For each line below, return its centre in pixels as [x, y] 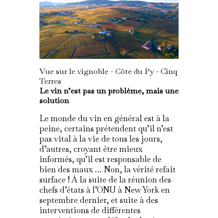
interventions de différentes [90, 210]
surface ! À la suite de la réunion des [105, 180]
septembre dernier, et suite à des [99, 200]
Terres [50, 81]
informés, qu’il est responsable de [100, 159]
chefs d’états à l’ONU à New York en [104, 190]
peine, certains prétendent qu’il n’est [106, 129]
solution [54, 101]
